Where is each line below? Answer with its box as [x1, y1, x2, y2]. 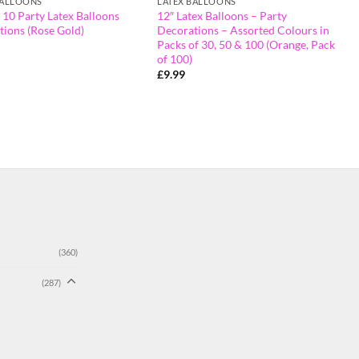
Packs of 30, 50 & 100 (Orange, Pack [157, 37, 336, 51]
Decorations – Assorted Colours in [157, 22, 330, 37]
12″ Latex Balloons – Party [157, 8, 288, 22]
